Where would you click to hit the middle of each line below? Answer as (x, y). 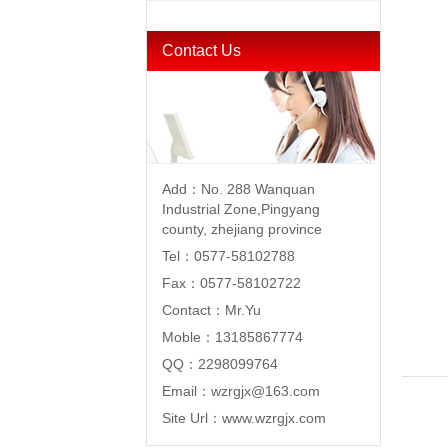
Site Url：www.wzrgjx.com (244, 418)
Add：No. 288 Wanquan (239, 189)
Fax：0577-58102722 (232, 283)
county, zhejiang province (242, 229)
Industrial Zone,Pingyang (241, 209)
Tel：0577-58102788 (229, 256)
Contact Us (202, 50)
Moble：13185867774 (233, 337)
